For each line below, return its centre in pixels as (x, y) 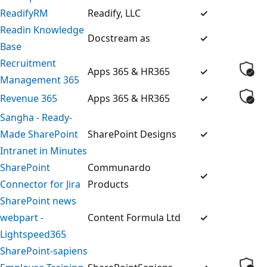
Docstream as (119, 38)
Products (108, 184)
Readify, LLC (114, 13)
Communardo (119, 167)
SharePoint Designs (132, 134)
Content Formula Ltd (134, 217)
